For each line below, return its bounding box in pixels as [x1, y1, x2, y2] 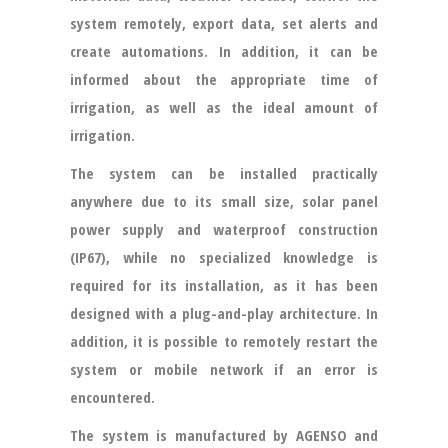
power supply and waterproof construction [70, 219, 378, 239]
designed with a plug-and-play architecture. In [70, 303, 378, 323]
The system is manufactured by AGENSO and [70, 425, 378, 445]
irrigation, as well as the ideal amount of [70, 97, 378, 117]
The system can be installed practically [70, 163, 378, 183]
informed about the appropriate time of [70, 69, 378, 89]
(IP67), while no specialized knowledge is [70, 247, 378, 267]
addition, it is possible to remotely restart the [70, 331, 378, 351]
